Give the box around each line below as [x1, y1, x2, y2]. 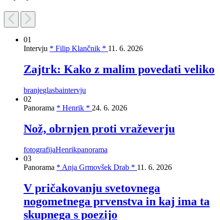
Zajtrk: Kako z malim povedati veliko [24, 62, 215, 76]
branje [24, 85, 43, 94]
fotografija [24, 145, 55, 154]
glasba [43, 85, 62, 94]
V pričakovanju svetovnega [24, 181, 160, 194]
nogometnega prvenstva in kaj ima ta [24, 194, 210, 208]
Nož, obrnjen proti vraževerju [24, 122, 175, 135]
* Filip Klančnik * [50, 44, 108, 53]
